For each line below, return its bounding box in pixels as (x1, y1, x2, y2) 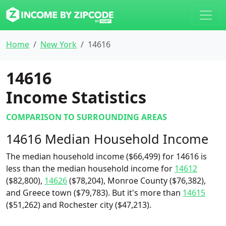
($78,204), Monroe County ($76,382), (67, 175, 206, 186)
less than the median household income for (6, 163, 175, 174)
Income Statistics (6, 86, 146, 108)
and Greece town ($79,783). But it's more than (6, 187, 183, 198)
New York (40, 39, 77, 50)
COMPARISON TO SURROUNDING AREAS (6, 111, 167, 123)
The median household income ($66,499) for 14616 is (6, 151, 207, 162)
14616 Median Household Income (6, 130, 208, 147)
